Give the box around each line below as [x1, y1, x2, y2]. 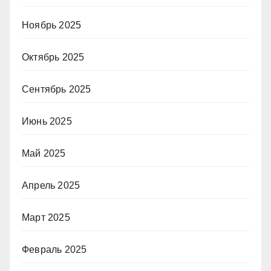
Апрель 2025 [22, 180, 80, 191]
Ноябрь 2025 [22, 19, 82, 30]
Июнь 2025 [22, 116, 72, 126]
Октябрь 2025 [22, 51, 85, 62]
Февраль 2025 [22, 244, 87, 255]
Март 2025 [22, 212, 70, 223]
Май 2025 [22, 148, 66, 158]
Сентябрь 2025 [22, 83, 91, 94]
